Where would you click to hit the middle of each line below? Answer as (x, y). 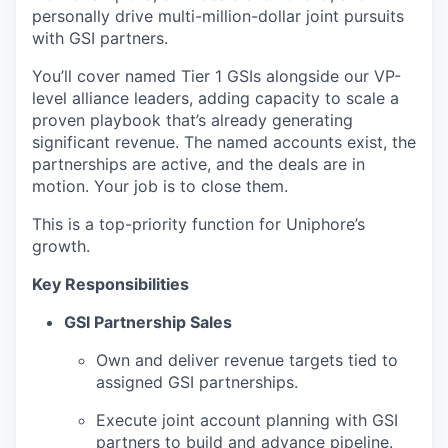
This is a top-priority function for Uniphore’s (198, 224)
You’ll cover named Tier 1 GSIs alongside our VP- (216, 76)
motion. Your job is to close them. (160, 186)
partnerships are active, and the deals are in (198, 164)
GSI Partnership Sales (148, 322)
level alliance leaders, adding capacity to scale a (215, 98)
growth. (61, 246)
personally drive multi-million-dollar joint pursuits (218, 16)
